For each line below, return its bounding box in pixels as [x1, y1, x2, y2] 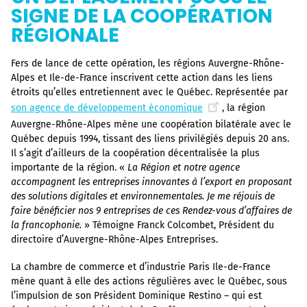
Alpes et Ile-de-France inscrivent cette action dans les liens [11, 71, 273, 84]
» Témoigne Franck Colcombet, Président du [82, 219, 274, 231]
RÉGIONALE [11, 21, 119, 49]
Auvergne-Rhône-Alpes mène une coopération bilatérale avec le [11, 118, 291, 130]
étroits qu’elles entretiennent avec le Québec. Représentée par [11, 86, 288, 98]
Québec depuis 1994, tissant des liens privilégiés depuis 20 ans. [11, 132, 289, 145]
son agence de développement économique [11, 101, 203, 114]
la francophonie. [11, 219, 82, 231]
